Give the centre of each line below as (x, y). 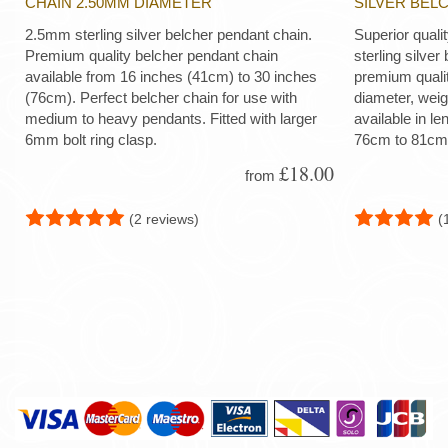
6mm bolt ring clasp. (91, 140)
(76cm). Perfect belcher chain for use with (161, 98)
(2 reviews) (164, 218)
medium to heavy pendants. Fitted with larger (171, 119)
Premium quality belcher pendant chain (151, 56)
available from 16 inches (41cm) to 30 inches (171, 77)
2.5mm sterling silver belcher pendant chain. (168, 35)
